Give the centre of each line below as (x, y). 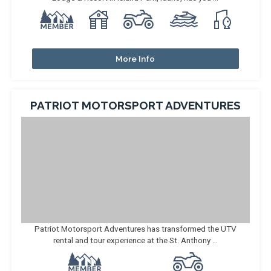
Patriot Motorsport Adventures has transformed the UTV (135, 229)
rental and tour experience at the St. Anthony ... (135, 240)
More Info (135, 59)
